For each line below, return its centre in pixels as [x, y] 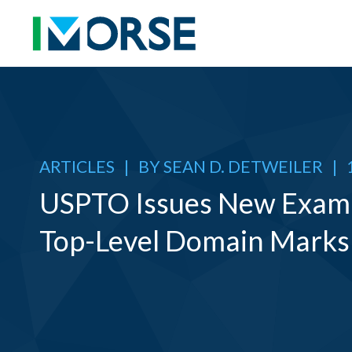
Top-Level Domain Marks [194, 240]
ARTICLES [79, 166]
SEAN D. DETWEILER [243, 166]
